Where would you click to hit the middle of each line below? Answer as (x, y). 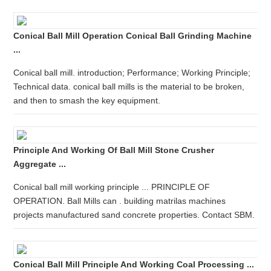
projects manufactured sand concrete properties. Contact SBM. (134, 215)
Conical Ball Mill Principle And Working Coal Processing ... (134, 264)
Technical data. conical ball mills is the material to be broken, (129, 87)
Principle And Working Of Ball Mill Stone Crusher (114, 150)
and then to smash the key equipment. (87, 100)
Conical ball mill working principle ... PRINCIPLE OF (112, 187)
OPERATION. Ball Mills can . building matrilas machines (120, 201)
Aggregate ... (40, 164)
